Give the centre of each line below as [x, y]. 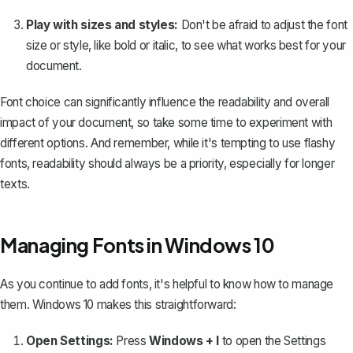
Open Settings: [70, 340]
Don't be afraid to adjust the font [262, 24]
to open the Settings [273, 340]
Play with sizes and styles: [102, 24]
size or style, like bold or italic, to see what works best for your [186, 45]
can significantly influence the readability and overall [195, 102]
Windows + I [184, 340]
